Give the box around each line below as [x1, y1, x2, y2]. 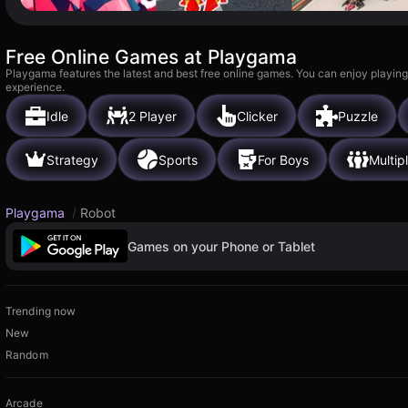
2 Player [128, 107, 177, 124]
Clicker [237, 107, 278, 124]
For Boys [258, 151, 309, 168]
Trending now [5, 304, 76, 319]
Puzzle [338, 107, 378, 124]
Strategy [46, 151, 98, 168]
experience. [5, 80, 65, 94]
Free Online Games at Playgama [5, 46, 297, 68]
